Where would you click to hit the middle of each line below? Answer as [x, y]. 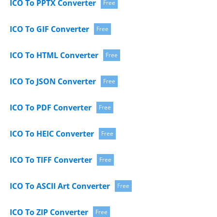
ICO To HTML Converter [54, 55]
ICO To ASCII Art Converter [60, 186]
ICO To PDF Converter [51, 107]
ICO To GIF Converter [49, 29]
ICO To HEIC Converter [52, 133]
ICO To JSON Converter [53, 81]
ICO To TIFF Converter [51, 160]
